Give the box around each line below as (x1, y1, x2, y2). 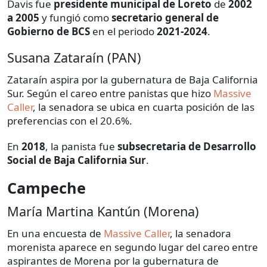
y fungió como (39, 10, 111, 24)
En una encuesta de (7, 226, 104, 240)
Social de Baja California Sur (7, 153, 146, 167)
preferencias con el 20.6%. (7, 113, 132, 128)
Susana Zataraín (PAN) (7, 48, 141, 66)
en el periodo (90, 24, 157, 38)
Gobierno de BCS (7, 24, 90, 38)
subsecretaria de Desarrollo (117, 139, 256, 153)
